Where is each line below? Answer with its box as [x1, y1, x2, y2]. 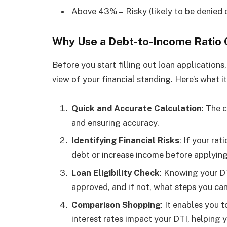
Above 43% [71, 6, 117, 17]
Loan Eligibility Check [71, 167, 160, 178]
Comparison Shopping [71, 199, 161, 210]
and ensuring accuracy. [71, 117, 159, 128]
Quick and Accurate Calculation [71, 103, 202, 113]
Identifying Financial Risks [71, 135, 179, 146]
